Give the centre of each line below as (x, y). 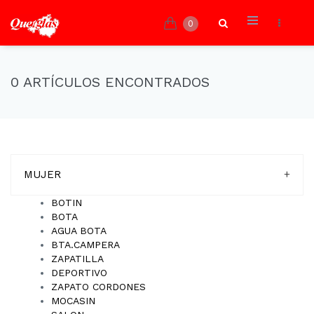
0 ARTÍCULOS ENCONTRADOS (110, 82)
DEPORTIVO (79, 273)
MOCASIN (73, 301)
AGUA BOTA (79, 231)
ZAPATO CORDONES (98, 287)
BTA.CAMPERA (86, 245)
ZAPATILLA (77, 259)
